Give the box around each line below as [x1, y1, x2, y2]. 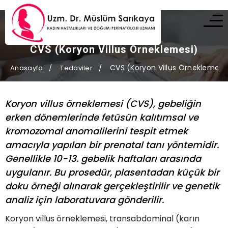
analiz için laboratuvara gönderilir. [5, 193, 164, 206]
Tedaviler [60, 63, 93, 73]
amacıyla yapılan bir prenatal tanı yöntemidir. [5, 138, 219, 151]
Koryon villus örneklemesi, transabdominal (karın [5, 213, 199, 224]
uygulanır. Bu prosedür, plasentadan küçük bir [5, 166, 219, 179]
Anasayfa [10, 63, 43, 73]
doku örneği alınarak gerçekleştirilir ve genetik [5, 180, 219, 192]
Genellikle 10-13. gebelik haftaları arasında [5, 152, 201, 165]
